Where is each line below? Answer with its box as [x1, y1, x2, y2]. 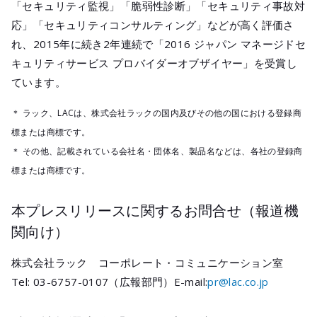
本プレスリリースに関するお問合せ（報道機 [11, 201, 299, 220]
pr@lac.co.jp [207, 275, 269, 289]
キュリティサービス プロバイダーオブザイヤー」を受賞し [11, 56, 298, 70]
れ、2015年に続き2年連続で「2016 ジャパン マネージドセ [11, 37, 306, 51]
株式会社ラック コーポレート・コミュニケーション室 [11, 255, 284, 270]
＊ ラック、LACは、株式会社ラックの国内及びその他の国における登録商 [11, 107, 302, 119]
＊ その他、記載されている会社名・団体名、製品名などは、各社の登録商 [11, 145, 303, 157]
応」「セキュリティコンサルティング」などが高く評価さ [11, 18, 294, 32]
